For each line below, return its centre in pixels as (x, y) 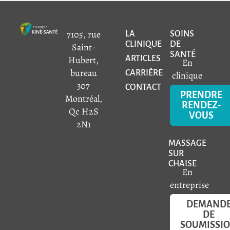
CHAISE (182, 164)
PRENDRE (201, 95)
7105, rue (83, 35)
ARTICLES (143, 59)
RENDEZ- (201, 106)
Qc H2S (83, 112)
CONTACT (143, 88)
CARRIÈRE (144, 73)
